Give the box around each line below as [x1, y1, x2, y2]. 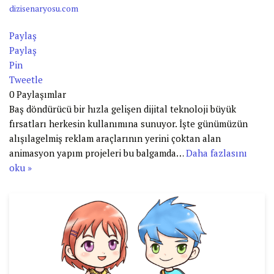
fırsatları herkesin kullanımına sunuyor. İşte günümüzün [9, 117, 248, 130]
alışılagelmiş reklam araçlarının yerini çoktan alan [9, 131, 221, 144]
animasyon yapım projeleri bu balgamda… [9, 146, 186, 159]
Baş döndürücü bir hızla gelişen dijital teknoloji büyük [9, 102, 236, 115]
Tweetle [9, 73, 43, 86]
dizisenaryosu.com [9, 2, 78, 14]
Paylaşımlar [17, 87, 66, 100]
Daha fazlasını [186, 146, 247, 159]
